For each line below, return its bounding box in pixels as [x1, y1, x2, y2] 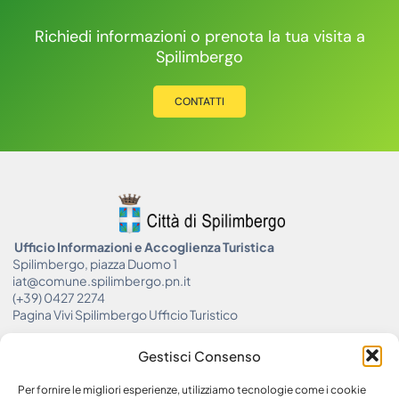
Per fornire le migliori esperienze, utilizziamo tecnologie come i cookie [18, 383, 366, 396]
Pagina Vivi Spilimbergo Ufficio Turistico [12, 305, 238, 322]
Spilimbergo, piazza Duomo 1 [12, 255, 177, 272]
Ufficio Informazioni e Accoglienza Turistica [12, 238, 274, 255]
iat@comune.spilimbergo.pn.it [12, 272, 191, 289]
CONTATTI [175, 94, 224, 109]
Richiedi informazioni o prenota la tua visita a [34, 25, 365, 47]
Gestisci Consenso [138, 346, 261, 364]
